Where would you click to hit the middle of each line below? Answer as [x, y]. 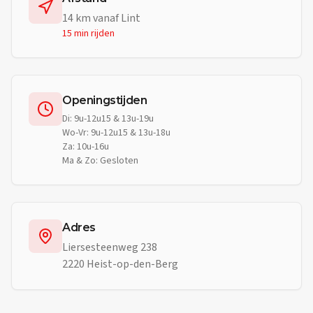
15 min [75, 34]
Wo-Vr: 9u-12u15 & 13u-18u [116, 133]
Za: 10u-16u [86, 147]
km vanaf [97, 18]
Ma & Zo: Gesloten [100, 161]
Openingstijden [105, 100]
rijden [102, 34]
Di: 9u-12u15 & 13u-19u [108, 119]
